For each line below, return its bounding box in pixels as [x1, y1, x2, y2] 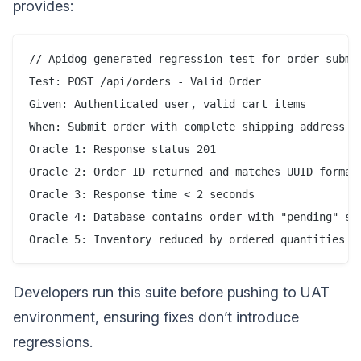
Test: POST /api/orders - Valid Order [29, 75, 261, 89]
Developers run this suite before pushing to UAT [13, 284, 330, 301]
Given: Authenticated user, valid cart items [29, 98, 306, 111]
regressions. [13, 334, 93, 351]
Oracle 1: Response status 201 [29, 143, 216, 156]
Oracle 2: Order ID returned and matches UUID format [29, 165, 358, 179]
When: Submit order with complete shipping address [29, 120, 345, 134]
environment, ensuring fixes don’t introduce [13, 309, 299, 326]
